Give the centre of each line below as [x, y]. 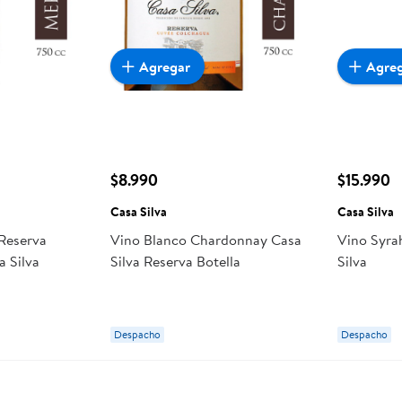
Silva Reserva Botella [175, 261]
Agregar [164, 66]
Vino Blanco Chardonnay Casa [205, 240]
